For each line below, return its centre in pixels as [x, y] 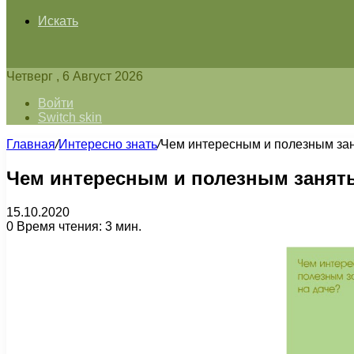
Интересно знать [108, 144]
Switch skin [70, 117]
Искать [58, 21]
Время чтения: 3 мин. [77, 226]
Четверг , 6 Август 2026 [75, 76]
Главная [31, 144]
